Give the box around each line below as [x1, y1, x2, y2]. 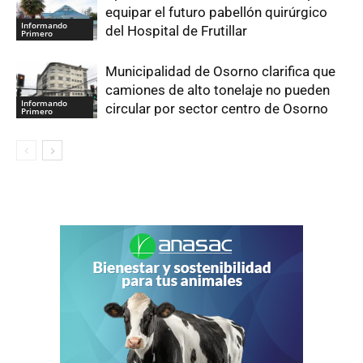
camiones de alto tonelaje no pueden [105, 82, 330, 99]
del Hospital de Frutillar [105, 23, 247, 40]
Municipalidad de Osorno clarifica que [105, 63, 335, 80]
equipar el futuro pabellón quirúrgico [105, 4, 327, 21]
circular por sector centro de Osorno [105, 100, 328, 117]
